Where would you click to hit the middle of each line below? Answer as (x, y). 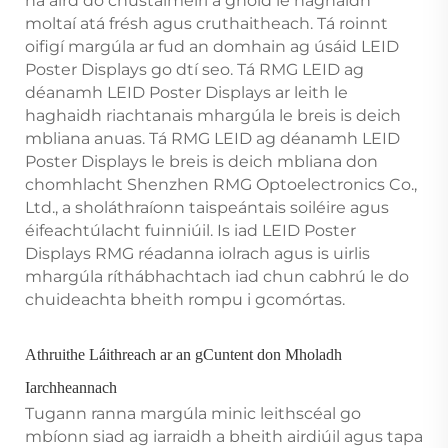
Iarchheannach (71, 387)
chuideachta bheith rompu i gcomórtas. (185, 299)
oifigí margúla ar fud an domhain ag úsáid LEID (212, 46)
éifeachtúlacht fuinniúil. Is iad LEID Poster (190, 230)
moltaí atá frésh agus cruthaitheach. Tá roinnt (206, 23)
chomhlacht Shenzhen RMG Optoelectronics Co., (221, 184)
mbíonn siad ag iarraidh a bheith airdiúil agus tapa (224, 436)
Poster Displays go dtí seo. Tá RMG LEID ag (194, 69)
